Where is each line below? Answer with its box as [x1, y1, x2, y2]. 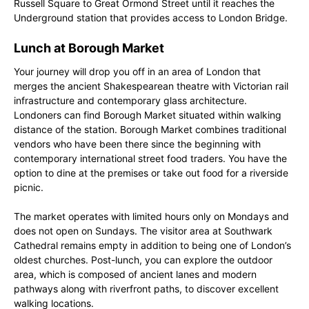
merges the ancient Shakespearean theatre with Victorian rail [14, 80, 288, 92]
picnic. [14, 181, 43, 193]
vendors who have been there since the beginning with [14, 138, 261, 150]
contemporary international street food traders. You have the [14, 152, 287, 164]
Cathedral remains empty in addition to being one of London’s [14, 239, 291, 251]
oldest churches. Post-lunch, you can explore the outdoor [14, 254, 272, 266]
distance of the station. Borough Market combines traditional [14, 123, 286, 135]
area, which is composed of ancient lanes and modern [14, 268, 257, 280]
